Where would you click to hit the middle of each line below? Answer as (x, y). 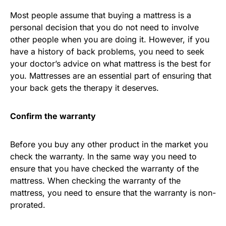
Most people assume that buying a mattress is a (101, 15)
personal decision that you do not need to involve (104, 27)
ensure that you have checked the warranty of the (104, 168)
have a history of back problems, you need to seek (107, 51)
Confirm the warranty (53, 116)
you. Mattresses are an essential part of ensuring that (111, 76)
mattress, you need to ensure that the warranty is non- (113, 193)
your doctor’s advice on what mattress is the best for (110, 64)
